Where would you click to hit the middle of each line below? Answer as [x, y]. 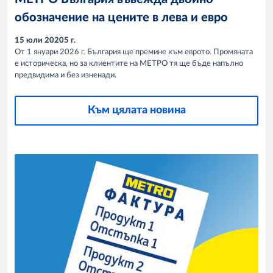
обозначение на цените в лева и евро [121, 18]
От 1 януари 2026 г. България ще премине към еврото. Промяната [134, 52]
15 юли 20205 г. [45, 41]
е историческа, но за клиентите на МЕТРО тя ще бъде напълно [129, 64]
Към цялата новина [136, 111]
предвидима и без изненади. [66, 76]
